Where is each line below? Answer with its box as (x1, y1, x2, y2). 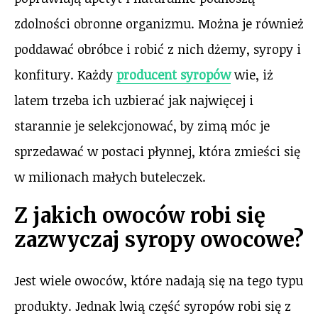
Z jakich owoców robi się (14, 202, 265, 229)
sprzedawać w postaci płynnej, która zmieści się (14, 142, 300, 160)
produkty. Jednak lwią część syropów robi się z (14, 297, 291, 314)
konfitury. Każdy (14, 65, 116, 83)
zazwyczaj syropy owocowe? (14, 226, 304, 253)
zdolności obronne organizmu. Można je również (14, 14, 304, 32)
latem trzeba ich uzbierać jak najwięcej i (14, 91, 253, 109)
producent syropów (116, 65, 231, 83)
